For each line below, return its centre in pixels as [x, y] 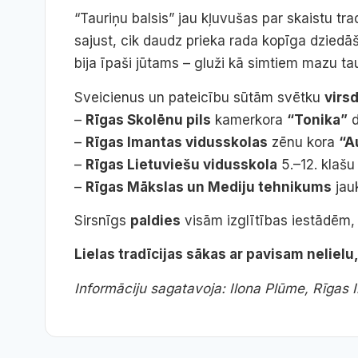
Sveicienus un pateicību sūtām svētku [199, 97]
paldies [155, 220]
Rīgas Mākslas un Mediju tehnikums [209, 187]
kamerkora [249, 119]
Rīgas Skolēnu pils [148, 119]
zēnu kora [303, 142]
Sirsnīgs [102, 220]
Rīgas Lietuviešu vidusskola [181, 164]
